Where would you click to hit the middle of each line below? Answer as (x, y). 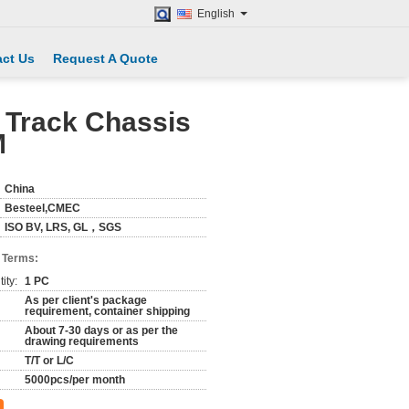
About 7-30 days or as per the (101, 330)
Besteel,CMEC (42, 208)
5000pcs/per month (75, 380)
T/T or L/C (49, 361)
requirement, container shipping (107, 311)
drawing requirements (82, 341)
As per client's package (86, 300)
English (216, 14)
